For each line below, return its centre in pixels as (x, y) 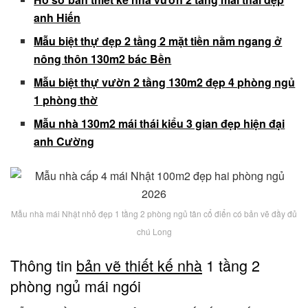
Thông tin (43, 265)
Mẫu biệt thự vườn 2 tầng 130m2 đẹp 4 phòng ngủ (165, 82)
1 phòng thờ (66, 100)
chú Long (154, 231)
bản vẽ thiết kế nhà (139, 265)
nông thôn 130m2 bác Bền (103, 58)
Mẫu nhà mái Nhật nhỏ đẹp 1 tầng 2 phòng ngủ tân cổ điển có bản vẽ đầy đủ (154, 213)
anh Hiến (57, 17)
